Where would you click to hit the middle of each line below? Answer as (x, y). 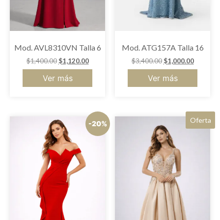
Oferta (200, 120)
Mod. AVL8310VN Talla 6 (57, 48)
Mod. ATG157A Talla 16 (163, 48)
